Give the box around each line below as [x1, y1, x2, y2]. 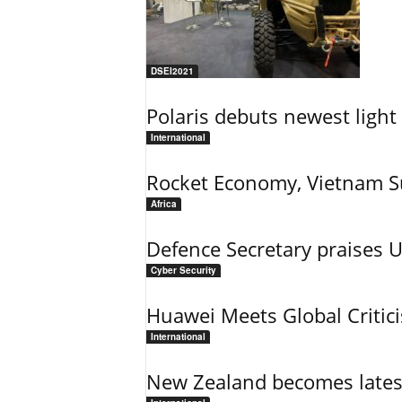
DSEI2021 [150, 65, 194, 77]
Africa [150, 197, 177, 210]
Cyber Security [150, 264, 216, 276]
